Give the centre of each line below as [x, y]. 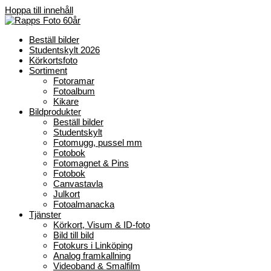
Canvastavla [78, 184]
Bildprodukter [55, 112]
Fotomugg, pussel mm [98, 142]
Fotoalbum [74, 91]
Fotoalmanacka [84, 204]
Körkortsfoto [53, 60]
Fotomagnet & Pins [91, 163]
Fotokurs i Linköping [93, 245]
